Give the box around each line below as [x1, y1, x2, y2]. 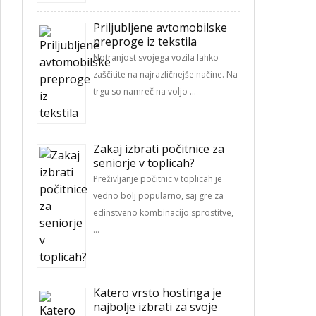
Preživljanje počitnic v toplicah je [93, 173, 222, 185]
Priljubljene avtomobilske [93, 20, 227, 35]
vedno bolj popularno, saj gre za [93, 190, 224, 202]
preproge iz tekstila [93, 34, 197, 49]
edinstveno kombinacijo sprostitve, [93, 207, 233, 219]
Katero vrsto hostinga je [93, 285, 221, 300]
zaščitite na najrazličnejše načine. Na [93, 68, 238, 80]
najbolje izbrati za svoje [93, 299, 217, 315]
